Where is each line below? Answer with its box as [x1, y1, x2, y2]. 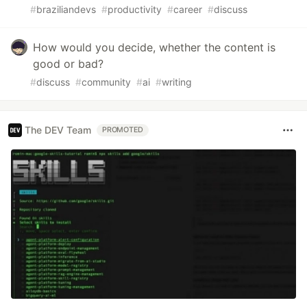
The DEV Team [25, 124, 91, 136]
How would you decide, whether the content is [33, 40, 275, 54]
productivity [108, 3, 162, 15]
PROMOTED [102, 125, 144, 134]
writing [162, 75, 192, 88]
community [82, 75, 131, 88]
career [173, 3, 202, 15]
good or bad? [33, 56, 103, 71]
